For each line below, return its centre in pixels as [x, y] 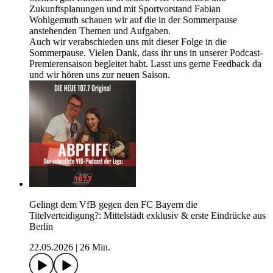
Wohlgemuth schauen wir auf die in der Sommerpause [133, 20]
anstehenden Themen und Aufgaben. [100, 31]
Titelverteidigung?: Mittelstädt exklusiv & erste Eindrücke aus [147, 216]
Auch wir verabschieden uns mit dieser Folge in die [128, 42]
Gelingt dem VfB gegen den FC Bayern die [113, 205]
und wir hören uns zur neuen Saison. [100, 75]
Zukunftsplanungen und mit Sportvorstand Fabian [125, 9]
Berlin [41, 227]
